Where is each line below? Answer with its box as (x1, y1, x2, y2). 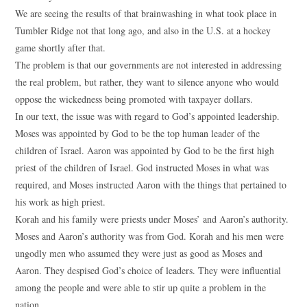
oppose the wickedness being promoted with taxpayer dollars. (15, 93, 254, 106)
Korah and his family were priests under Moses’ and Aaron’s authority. (15, 212, 289, 225)
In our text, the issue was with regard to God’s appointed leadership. (15, 110, 280, 123)
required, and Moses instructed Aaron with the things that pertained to (15, 178, 287, 191)
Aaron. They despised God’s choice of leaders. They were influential (15, 264, 282, 277)
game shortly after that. (15, 41, 106, 54)
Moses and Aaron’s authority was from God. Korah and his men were (15, 230, 284, 243)
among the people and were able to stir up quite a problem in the (15, 281, 267, 294)
